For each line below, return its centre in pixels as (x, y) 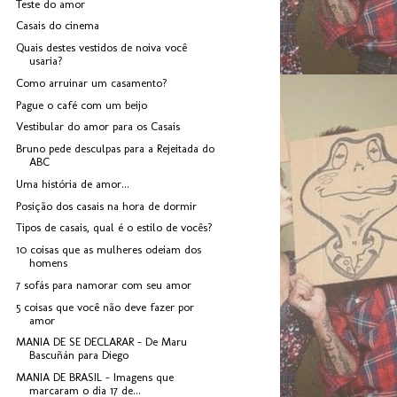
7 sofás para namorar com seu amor (104, 284)
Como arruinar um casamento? (92, 82)
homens (49, 263)
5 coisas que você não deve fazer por (105, 307)
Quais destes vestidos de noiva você (102, 48)
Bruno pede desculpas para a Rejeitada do (116, 149)
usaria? (47, 61)
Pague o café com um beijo (82, 105)
